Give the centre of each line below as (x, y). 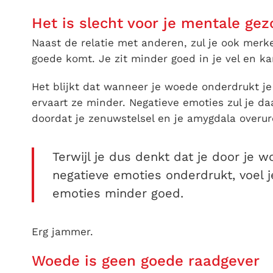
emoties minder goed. (118, 193)
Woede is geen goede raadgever (146, 261)
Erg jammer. (62, 232)
